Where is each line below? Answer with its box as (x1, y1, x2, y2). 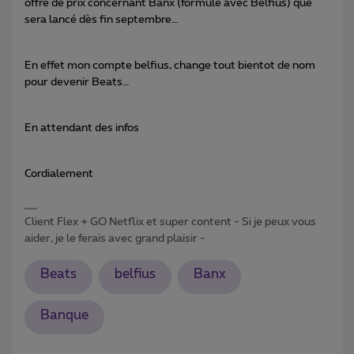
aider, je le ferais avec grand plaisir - (24, 232, 205, 244)
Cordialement (24, 168, 93, 179)
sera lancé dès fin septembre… (24, 13, 179, 25)
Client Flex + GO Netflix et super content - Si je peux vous (24, 216, 316, 228)
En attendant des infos (24, 122, 139, 134)
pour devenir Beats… (24, 76, 132, 88)
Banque (40, 308, 88, 322)
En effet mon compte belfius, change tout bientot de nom (24, 59, 315, 71)
